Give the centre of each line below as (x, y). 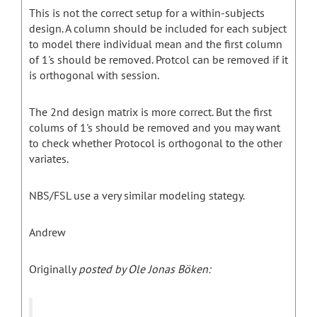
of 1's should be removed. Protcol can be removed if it (158, 59)
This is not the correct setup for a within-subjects (147, 13)
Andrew (47, 232)
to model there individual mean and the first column (156, 44)
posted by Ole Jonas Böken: (145, 269)
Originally (54, 269)
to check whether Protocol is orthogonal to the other (156, 143)
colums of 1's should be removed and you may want (155, 127)
